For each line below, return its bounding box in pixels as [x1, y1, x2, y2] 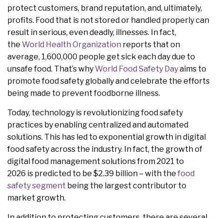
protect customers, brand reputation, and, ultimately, [7, 3, 202, 13]
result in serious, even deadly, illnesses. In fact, [7, 28, 176, 37]
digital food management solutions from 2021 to [7, 157, 184, 166]
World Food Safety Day [95, 64, 178, 74]
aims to [178, 64, 206, 74]
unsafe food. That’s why [7, 64, 95, 74]
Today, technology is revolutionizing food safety [7, 108, 183, 118]
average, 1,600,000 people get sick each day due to [7, 52, 195, 62]
